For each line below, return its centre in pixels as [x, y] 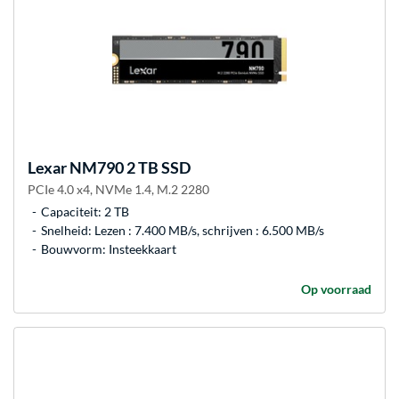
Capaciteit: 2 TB [85, 212]
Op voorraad [336, 289]
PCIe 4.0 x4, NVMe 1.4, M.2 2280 [118, 190]
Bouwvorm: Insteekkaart [109, 249]
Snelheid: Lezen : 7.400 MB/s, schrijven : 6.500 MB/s [183, 231]
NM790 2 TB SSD [129, 168]
